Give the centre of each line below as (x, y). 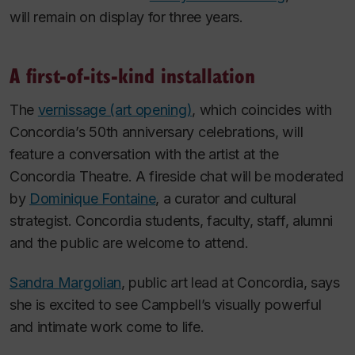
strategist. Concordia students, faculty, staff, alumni (171, 220)
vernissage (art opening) (115, 109)
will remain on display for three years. (126, 17)
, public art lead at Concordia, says (230, 283)
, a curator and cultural (226, 198)
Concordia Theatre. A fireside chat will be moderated (177, 176)
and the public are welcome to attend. (129, 242)
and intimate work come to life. (107, 327)
